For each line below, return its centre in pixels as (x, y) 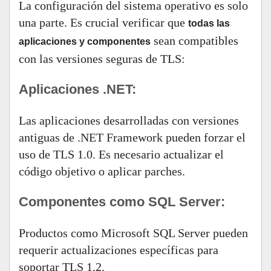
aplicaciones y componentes (85, 41)
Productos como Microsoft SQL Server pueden (133, 233)
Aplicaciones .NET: (77, 89)
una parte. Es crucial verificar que (103, 22)
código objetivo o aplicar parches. (102, 171)
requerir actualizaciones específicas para (119, 250)
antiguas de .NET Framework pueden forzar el (132, 137)
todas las (209, 23)
